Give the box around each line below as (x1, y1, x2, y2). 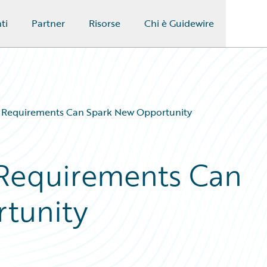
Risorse (88, 16, 120, 30)
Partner (31, 16, 65, 30)
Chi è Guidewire (144, 16, 214, 30)
